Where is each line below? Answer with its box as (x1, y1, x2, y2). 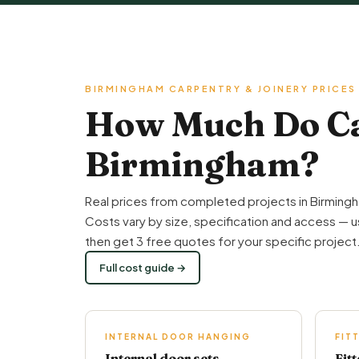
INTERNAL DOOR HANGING (105, 332, 251, 341)
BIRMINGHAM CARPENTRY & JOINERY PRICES (85, 83, 357, 94)
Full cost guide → (99, 261, 186, 274)
